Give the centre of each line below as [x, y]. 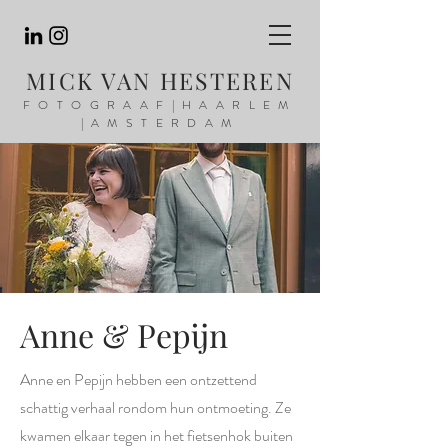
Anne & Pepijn [124, 334]
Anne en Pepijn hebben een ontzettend [138, 379]
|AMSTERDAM [160, 123]
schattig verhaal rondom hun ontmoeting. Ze [155, 407]
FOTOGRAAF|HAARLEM [160, 105]
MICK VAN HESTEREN [160, 80]
